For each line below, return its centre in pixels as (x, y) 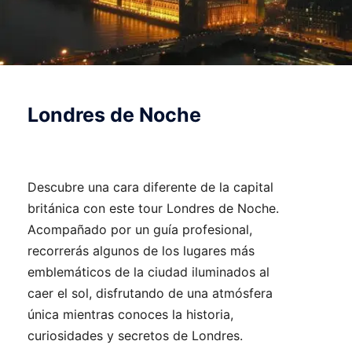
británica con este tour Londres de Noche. (153, 209)
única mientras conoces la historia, (130, 315)
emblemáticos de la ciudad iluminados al (148, 272)
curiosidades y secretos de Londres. (135, 336)
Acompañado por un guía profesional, (140, 230)
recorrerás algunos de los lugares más (141, 251)
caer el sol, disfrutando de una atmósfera (150, 293)
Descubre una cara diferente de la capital (150, 187)
